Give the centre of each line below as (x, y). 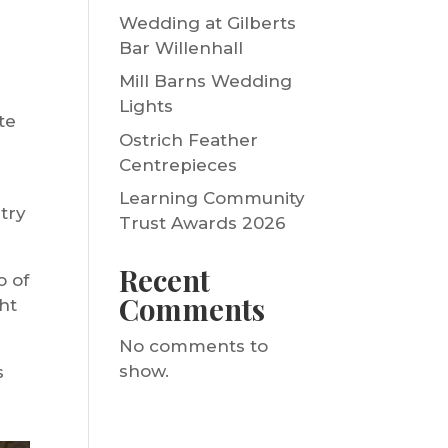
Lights (146, 106)
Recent (165, 280)
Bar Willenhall (181, 47)
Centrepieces (178, 164)
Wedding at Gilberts (208, 22)
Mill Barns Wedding (206, 81)
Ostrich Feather (189, 139)
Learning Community (212, 198)
